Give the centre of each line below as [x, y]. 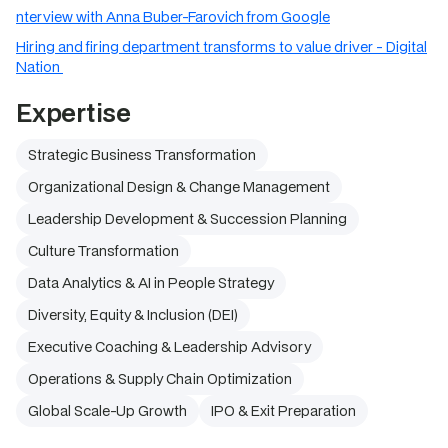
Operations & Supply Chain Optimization [160, 378]
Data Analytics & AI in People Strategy [151, 282]
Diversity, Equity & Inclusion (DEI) [133, 314]
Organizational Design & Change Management [179, 186]
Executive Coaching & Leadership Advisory [169, 346]
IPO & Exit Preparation [283, 410]
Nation [39, 66]
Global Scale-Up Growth [107, 410]
